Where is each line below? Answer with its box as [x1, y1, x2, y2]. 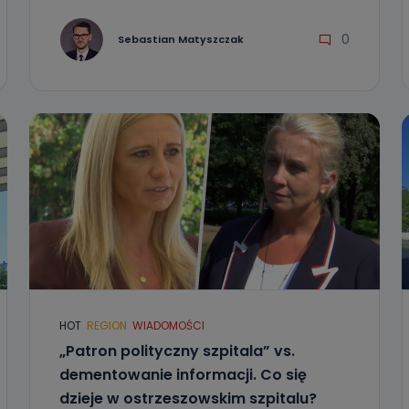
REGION [86, 318, 127, 333]
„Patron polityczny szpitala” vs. [58, 341, 295, 362]
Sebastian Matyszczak [117, 31, 244, 47]
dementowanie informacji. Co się [58, 364, 307, 385]
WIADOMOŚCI [131, 318, 204, 333]
